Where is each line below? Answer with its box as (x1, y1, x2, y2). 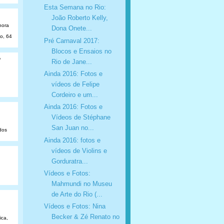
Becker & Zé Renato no (51, 213, 119, 221)
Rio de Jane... (51, 57, 92, 65)
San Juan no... (51, 124, 94, 132)
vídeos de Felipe (51, 80, 99, 88)
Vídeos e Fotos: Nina (43, 202, 105, 210)
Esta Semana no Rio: (43, 3, 106, 11)
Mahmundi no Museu (51, 179, 112, 187)
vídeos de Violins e (51, 146, 107, 154)
